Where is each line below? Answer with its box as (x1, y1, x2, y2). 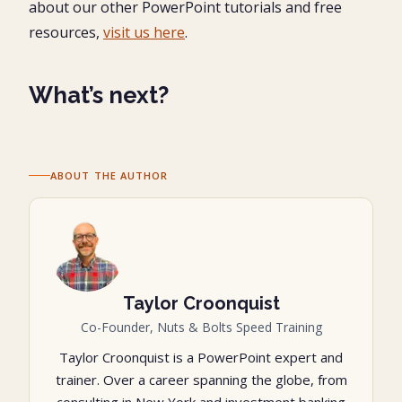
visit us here (103, 22, 185, 43)
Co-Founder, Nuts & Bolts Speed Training (80, 319, 322, 336)
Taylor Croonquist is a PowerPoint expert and (59, 348, 343, 367)
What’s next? (29, 82, 169, 109)
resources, (29, 22, 103, 43)
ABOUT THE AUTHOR (50, 169, 169, 183)
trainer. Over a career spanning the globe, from (55, 371, 347, 389)
